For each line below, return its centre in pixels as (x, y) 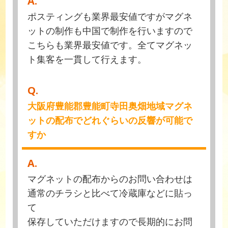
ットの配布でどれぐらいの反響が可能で (110, 120)
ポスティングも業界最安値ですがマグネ (110, 16)
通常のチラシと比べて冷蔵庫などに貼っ (110, 193)
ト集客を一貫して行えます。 (87, 59)
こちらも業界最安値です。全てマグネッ (110, 45)
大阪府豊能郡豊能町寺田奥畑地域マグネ (110, 106)
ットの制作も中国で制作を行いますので (110, 30)
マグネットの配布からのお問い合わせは (110, 178)
